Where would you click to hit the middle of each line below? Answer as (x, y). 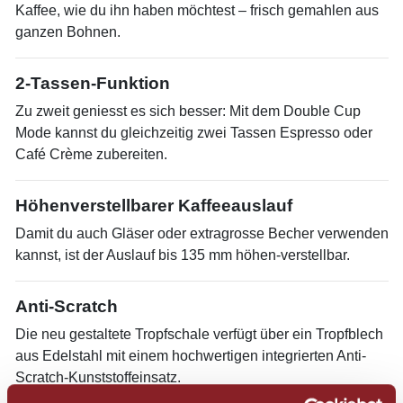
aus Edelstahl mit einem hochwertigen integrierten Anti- (191, 356)
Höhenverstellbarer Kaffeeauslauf (154, 206)
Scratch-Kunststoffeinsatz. (98, 377)
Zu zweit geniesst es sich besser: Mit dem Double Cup (188, 111)
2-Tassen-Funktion (93, 83)
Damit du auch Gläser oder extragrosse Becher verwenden (202, 233)
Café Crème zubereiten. (91, 154)
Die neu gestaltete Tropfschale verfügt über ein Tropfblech (199, 334)
